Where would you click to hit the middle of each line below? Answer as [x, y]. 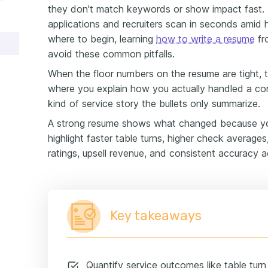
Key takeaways [156, 215]
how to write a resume [205, 39]
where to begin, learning [102, 39]
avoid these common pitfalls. [111, 54]
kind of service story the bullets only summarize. [154, 103]
